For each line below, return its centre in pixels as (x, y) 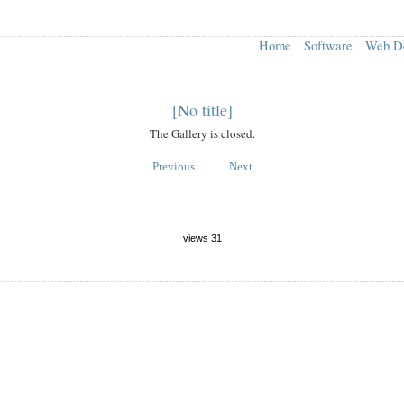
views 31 (202, 238)
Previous (173, 166)
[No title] (202, 110)
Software (328, 46)
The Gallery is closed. (202, 133)
